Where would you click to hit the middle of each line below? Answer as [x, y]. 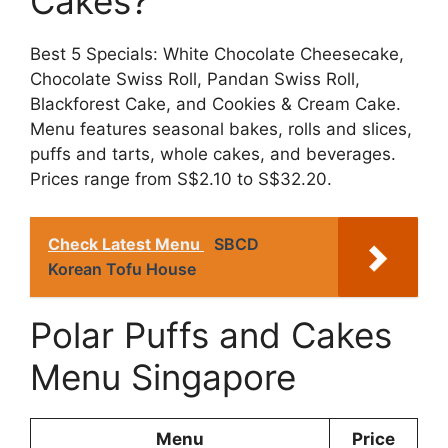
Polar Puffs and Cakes [211, 335]
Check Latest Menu [126, 244]
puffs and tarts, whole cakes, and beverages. [213, 153]
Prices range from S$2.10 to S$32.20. [181, 178]
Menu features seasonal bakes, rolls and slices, [221, 128]
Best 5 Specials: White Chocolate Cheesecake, [217, 53]
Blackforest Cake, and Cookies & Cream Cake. [215, 103]
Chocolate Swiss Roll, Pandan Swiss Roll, [195, 78]
